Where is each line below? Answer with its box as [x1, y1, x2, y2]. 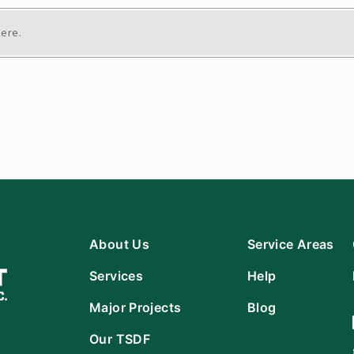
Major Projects [89, 299, 182, 315]
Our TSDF [89, 330, 150, 347]
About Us [89, 235, 149, 252]
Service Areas [247, 235, 334, 252]
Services [89, 267, 143, 284]
